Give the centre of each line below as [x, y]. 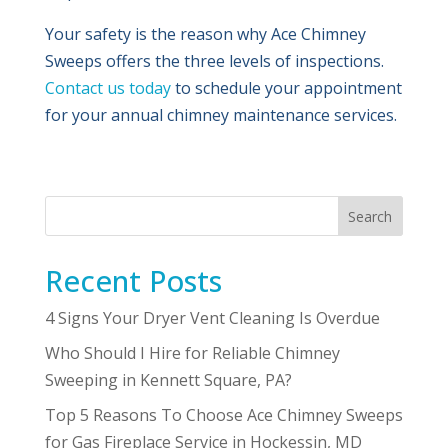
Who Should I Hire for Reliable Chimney [192, 353]
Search [370, 216]
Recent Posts [133, 281]
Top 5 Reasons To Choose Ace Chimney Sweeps [223, 415]
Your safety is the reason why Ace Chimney [205, 34]
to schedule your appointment [286, 88]
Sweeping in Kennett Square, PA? [168, 380]
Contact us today [107, 88]
